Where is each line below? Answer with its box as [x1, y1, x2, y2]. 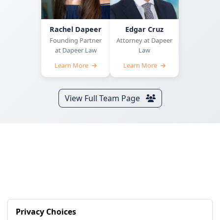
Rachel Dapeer [50, 25, 102, 34]
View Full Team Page [64, 93, 142, 104]
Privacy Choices [16, 206, 76, 217]
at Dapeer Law [55, 46, 97, 55]
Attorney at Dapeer [116, 36, 172, 45]
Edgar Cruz [125, 25, 164, 34]
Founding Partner [50, 36, 102, 45]
